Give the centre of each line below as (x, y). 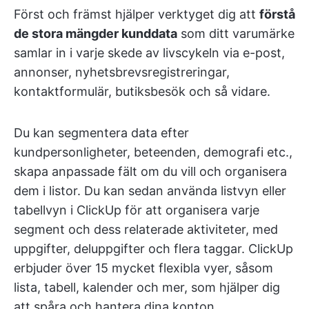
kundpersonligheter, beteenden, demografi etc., (153, 152)
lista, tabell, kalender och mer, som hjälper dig (147, 287)
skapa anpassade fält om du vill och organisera (150, 171)
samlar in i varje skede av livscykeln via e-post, (149, 52)
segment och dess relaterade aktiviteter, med (146, 229)
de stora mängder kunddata (96, 33)
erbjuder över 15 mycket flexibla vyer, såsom (143, 268)
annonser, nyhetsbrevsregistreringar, (122, 72)
